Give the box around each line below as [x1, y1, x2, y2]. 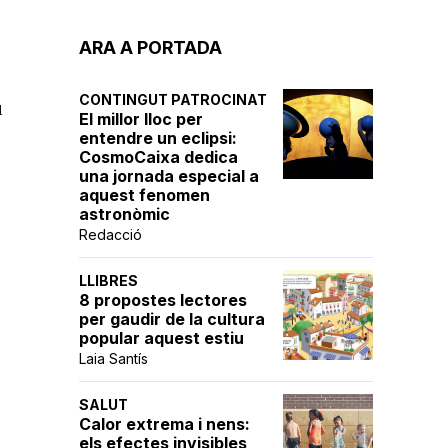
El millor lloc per [79, 109, 203, 129]
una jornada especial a [79, 166, 259, 186]
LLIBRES [79, 272, 138, 289]
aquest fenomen [79, 185, 210, 205]
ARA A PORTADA [79, 37, 222, 58]
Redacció [79, 226, 142, 243]
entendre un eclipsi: [79, 128, 237, 148]
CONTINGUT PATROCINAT [79, 91, 267, 108]
